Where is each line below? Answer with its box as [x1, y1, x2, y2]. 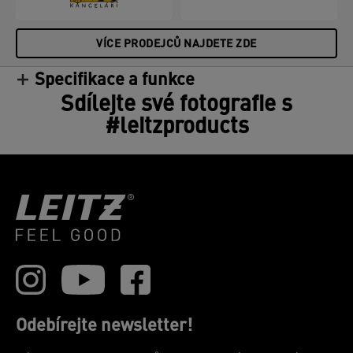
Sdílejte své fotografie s [61, 95, 292, 117]
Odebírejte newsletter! [16, 318, 192, 336]
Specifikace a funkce [35, 72, 195, 90]
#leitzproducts [104, 117, 249, 139]
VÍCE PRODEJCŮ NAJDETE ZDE [96, 39, 257, 50]
